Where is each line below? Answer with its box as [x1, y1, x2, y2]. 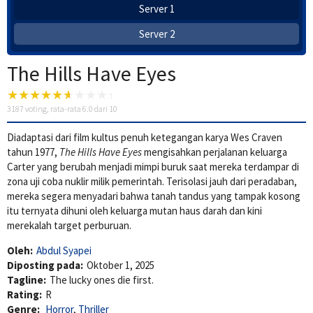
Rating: [7, 288, 42, 302]
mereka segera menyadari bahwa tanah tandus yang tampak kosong [7, 189, 300, 203]
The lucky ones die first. [50, 273, 154, 287]
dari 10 [93, 103, 117, 115]
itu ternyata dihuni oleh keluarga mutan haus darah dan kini [7, 204, 262, 218]
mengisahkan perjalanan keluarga [142, 145, 287, 159]
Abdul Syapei [36, 244, 92, 258]
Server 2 [138, 27, 175, 41]
